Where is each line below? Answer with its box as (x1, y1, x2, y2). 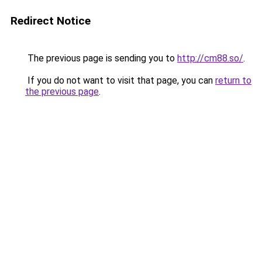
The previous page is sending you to (25, 53, 177, 64)
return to (215, 75, 251, 86)
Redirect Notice (11, 14, 91, 27)
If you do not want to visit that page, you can (25, 75, 215, 86)
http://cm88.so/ (177, 53, 243, 64)
